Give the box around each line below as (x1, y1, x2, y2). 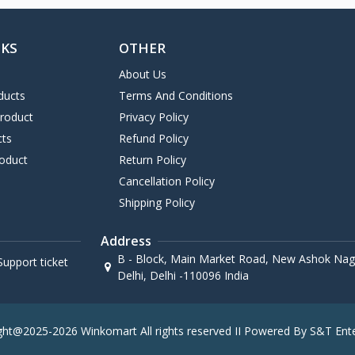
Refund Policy (118, 131, 189, 147)
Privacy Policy (118, 109, 189, 125)
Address (100, 232, 151, 250)
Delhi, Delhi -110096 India (116, 268, 249, 284)
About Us (118, 67, 166, 82)
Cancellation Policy (118, 174, 215, 189)
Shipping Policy (118, 195, 195, 211)
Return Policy (118, 152, 186, 168)
